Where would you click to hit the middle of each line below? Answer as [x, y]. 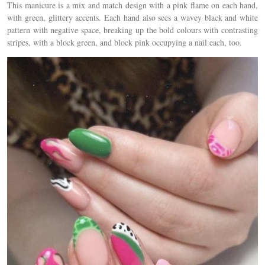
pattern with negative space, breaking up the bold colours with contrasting [132, 30]
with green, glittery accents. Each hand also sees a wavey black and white [132, 17]
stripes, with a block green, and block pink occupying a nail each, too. [125, 42]
